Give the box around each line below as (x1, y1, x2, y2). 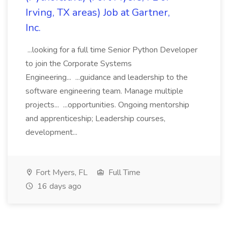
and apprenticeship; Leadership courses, (25, 113, 165, 124)
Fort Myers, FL (34, 167, 88, 178)
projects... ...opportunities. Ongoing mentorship (25, 99, 189, 110)
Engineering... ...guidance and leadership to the (25, 72, 188, 83)
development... (25, 127, 79, 138)
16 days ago (35, 181, 81, 192)
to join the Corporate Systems (25, 58, 132, 69)
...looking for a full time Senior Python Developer (25, 44, 197, 55)
